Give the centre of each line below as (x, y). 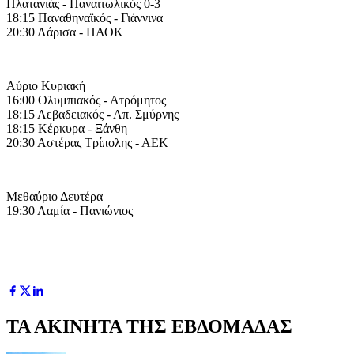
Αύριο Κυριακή (46, 85)
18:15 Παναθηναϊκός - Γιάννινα (85, 17)
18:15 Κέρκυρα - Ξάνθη (67, 128)
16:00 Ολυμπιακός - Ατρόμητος (86, 100)
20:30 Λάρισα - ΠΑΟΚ (65, 32)
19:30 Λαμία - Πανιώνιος (70, 210)
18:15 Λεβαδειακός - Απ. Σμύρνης (92, 114)
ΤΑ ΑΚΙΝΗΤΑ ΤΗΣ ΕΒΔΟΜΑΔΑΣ (149, 326)
